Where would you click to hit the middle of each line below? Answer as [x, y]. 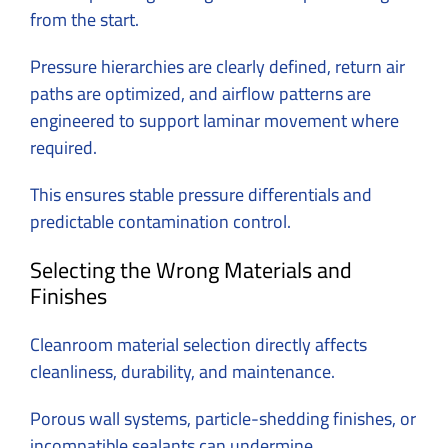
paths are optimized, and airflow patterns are [200, 94]
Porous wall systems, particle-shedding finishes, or [223, 419]
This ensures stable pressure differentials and [201, 195]
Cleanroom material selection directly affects [198, 345]
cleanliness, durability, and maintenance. [184, 372]
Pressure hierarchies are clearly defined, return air [217, 67]
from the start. [86, 20]
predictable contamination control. [160, 222]
